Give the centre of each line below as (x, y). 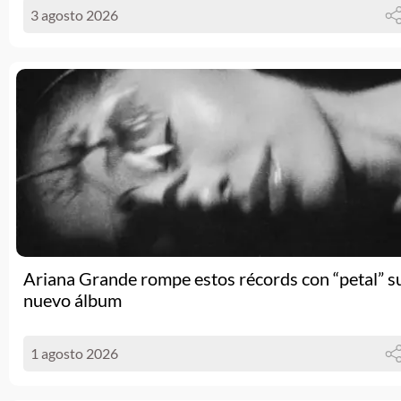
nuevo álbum (73, 300)
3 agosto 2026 (74, 15)
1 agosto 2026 (74, 353)
